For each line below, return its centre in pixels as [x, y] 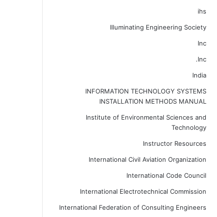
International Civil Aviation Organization [147, 159]
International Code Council [166, 175]
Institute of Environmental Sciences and [146, 117]
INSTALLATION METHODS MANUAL [153, 101]
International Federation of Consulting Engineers [132, 207]
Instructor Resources [174, 143]
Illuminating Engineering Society [158, 27]
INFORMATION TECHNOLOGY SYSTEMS [146, 91]
